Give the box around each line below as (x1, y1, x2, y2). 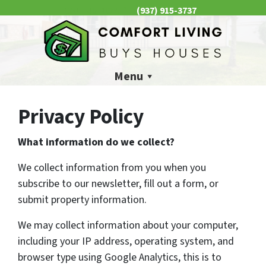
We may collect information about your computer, (18, 218, 238, 233)
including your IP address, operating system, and (18, 234, 234, 249)
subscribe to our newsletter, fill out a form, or (18, 176, 218, 192)
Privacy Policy (18, 102, 144, 132)
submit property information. (18, 192, 147, 208)
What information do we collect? (18, 135, 175, 150)
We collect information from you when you (18, 160, 206, 176)
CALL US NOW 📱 (65, 5, 130, 17)
